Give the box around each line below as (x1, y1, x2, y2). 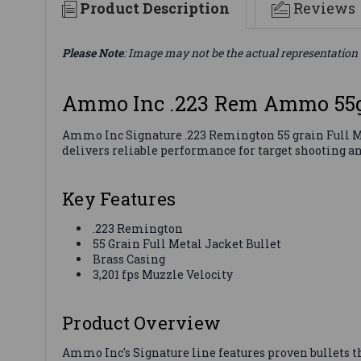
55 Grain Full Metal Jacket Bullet (93, 235, 282, 251)
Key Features (62, 186, 176, 210)
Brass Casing (93, 251, 166, 267)
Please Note (62, 44, 123, 60)
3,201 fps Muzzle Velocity (93, 266, 234, 282)
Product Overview (62, 310, 221, 334)
